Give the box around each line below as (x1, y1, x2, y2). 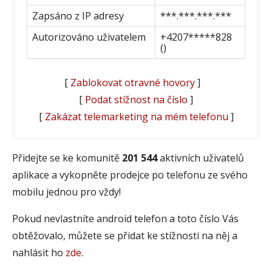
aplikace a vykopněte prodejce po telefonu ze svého (12, 168, 248, 182)
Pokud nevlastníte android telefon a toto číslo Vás (12, 211, 239, 225)
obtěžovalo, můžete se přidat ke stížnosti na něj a (12, 228, 237, 242)
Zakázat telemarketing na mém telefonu (44, 109, 228, 123)
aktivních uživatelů (157, 151, 244, 165)
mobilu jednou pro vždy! (12, 185, 121, 199)
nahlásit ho (12, 245, 66, 259)
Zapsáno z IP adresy (32, 8, 124, 22)
